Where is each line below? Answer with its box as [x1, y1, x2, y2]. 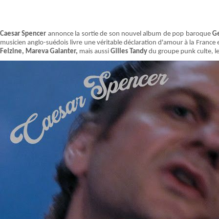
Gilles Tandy [110, 48, 147, 55]
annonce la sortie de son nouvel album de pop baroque [46, 30, 213, 38]
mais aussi [78, 48, 110, 55]
